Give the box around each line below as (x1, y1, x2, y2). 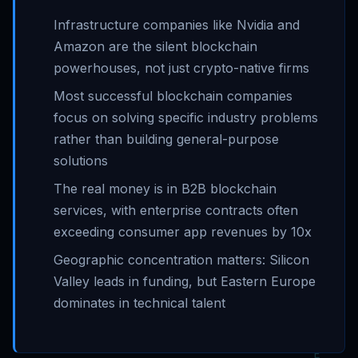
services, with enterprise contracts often (54, 202, 298, 218)
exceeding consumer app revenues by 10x (54, 224, 312, 240)
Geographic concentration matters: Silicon (54, 252, 309, 268)
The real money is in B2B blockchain (54, 181, 276, 197)
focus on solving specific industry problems (54, 109, 318, 125)
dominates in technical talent (54, 295, 225, 311)
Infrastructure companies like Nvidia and (54, 17, 300, 33)
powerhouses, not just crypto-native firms (54, 60, 309, 76)
